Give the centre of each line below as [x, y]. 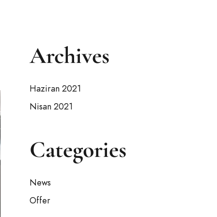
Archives [70, 56]
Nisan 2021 [51, 106]
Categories [78, 150]
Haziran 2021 [55, 88]
